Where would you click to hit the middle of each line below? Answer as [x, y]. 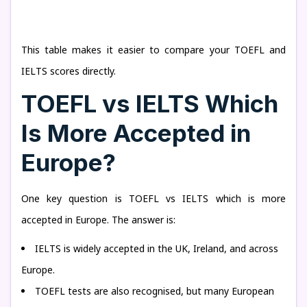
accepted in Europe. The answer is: [98, 220]
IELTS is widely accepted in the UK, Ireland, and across [157, 248]
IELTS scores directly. [69, 71]
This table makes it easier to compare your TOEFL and [153, 50]
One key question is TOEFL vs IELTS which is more [153, 198]
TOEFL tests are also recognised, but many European [155, 291]
